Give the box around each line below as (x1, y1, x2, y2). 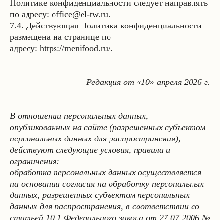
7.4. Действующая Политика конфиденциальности (10, 21, 202, 30)
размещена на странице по (10, 32, 111, 42)
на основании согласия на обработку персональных (10, 179, 204, 189)
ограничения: (10, 156, 59, 166)
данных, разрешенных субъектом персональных (10, 190, 190, 200)
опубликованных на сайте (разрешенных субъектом (10, 122, 205, 132)
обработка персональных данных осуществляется (10, 167, 201, 177)
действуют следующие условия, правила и (10, 145, 170, 155)
